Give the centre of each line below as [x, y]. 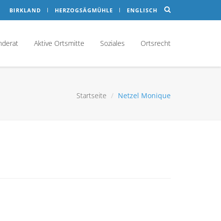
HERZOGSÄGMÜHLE [84, 10]
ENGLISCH [142, 10]
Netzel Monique [144, 95]
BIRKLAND [25, 10]
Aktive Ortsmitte [59, 43]
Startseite [92, 95]
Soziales [112, 43]
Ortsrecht [156, 43]
